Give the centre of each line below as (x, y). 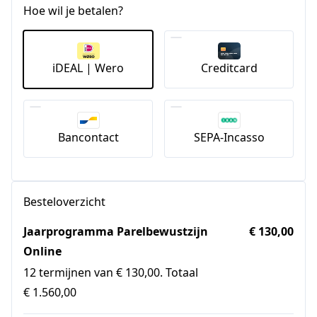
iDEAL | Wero (88, 68)
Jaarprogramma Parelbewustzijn (116, 232)
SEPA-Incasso (229, 138)
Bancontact (88, 138)
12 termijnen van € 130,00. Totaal (111, 273)
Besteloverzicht (64, 202)
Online (42, 252)
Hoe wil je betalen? (73, 11)
